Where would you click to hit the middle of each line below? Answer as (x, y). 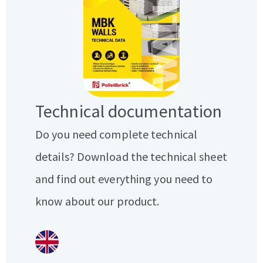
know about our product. (97, 201)
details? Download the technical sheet (131, 156)
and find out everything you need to (124, 178)
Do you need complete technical (117, 134)
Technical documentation (129, 111)
